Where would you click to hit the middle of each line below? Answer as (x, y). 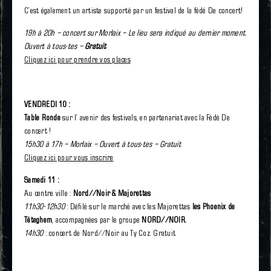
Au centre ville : (49, 193)
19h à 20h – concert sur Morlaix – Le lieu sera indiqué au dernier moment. (135, 33)
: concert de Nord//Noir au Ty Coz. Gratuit (109, 233)
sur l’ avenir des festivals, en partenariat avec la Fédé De (145, 117)
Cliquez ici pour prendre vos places (77, 59)
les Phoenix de (213, 206)
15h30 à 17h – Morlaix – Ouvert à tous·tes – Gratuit (103, 144)
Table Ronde (42, 117)
